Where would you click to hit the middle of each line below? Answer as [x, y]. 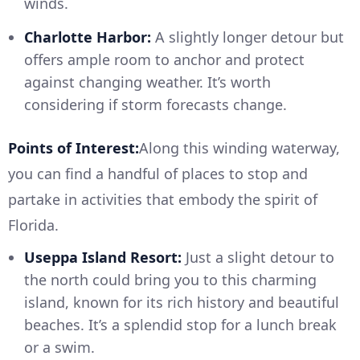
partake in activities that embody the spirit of [163, 200]
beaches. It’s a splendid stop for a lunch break [180, 325]
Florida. [33, 225]
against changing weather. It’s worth [147, 82]
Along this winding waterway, [239, 148]
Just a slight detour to [258, 258]
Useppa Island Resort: [103, 258]
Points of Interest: [74, 148]
